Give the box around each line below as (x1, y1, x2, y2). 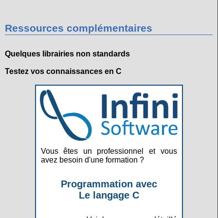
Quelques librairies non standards (5, 50, 130, 58)
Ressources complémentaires (5, 22, 152, 34)
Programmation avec (60, 179, 157, 190)
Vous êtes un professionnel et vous (40, 147, 177, 155)
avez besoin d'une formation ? (40, 156, 144, 164)
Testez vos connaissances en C (5, 67, 122, 75)
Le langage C (78, 190, 139, 201)
